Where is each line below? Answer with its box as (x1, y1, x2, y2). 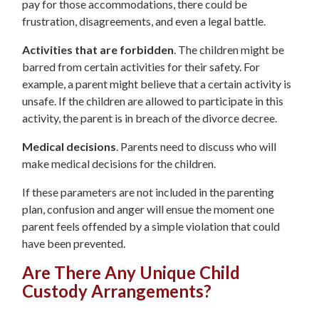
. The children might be (174, 43, 284, 57)
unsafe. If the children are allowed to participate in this (22, 94, 283, 108)
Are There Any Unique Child (22, 262, 240, 283)
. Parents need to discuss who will (116, 140, 276, 154)
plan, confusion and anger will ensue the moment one (22, 202, 274, 216)
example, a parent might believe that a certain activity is (22, 77, 291, 91)
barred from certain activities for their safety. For (22, 60, 260, 74)
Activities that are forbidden (22, 43, 174, 57)
